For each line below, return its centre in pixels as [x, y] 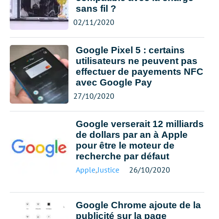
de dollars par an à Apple [132, 135]
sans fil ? [96, 9]
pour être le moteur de [125, 145]
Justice [108, 170]
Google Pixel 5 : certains [130, 50]
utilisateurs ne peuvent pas [137, 61]
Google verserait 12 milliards [140, 124]
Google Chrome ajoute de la [138, 205]
